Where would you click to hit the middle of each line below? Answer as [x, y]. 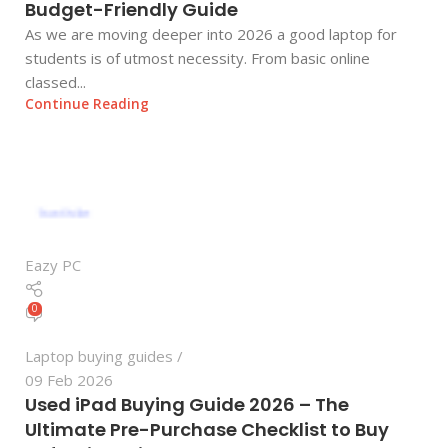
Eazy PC [53, 264]
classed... [55, 81]
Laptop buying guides [99, 356]
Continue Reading [87, 103]
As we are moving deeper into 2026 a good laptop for [211, 33]
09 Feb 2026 [69, 380]
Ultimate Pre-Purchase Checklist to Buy [207, 430]
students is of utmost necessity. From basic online [197, 57]
